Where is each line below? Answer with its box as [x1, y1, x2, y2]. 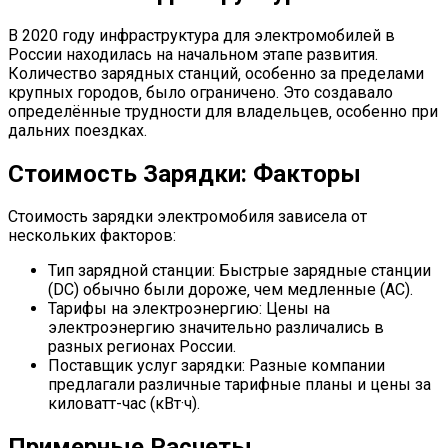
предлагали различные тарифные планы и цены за [48, 375, 431, 395]
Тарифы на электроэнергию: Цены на [48, 299, 330, 319]
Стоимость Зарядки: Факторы [8, 159, 361, 188]
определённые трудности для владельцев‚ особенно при [8, 101, 438, 121]
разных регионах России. [48, 337, 236, 357]
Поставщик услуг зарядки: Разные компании [48, 356, 385, 376]
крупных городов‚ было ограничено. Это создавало [8, 82, 393, 102]
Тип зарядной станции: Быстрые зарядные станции [48, 261, 431, 281]
